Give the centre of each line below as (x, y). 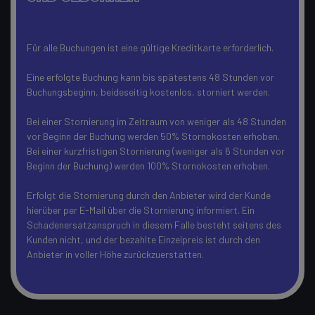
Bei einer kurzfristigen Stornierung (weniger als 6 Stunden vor (156, 151)
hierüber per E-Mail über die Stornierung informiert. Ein (141, 210)
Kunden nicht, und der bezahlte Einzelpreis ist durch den (143, 239)
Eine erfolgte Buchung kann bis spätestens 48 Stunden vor (150, 77)
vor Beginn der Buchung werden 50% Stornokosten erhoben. (153, 136)
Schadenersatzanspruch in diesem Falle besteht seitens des (154, 225)
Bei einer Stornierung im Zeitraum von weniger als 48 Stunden (156, 121)
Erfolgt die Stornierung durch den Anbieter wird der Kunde (149, 195)
